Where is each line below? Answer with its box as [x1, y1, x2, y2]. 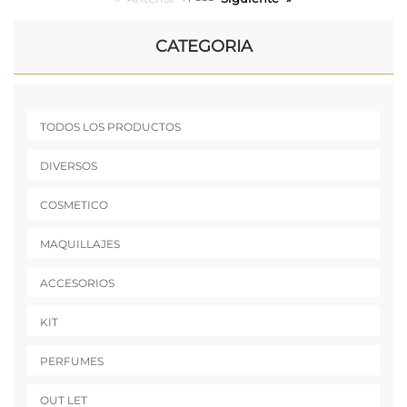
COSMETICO [40, 198, 108, 213]
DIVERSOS [40, 159, 97, 174]
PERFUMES [40, 354, 104, 369]
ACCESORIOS [40, 276, 114, 291]
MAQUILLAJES [40, 237, 120, 252]
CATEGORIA [154, 36, 253, 57]
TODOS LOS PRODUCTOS [40, 120, 181, 134]
